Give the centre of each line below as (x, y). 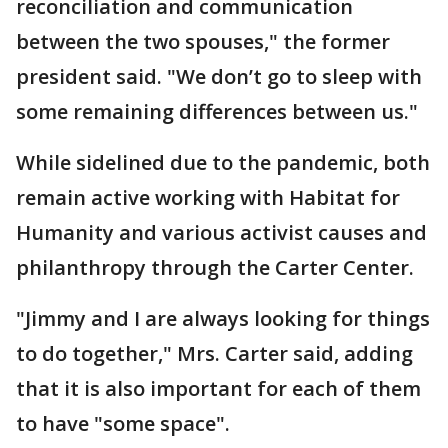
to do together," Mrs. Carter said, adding (214, 353)
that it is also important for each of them (218, 388)
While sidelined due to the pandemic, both (223, 162)
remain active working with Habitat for (208, 197)
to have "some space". (123, 423)
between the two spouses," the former (203, 41)
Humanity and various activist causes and (221, 232)
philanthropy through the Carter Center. (215, 267)
